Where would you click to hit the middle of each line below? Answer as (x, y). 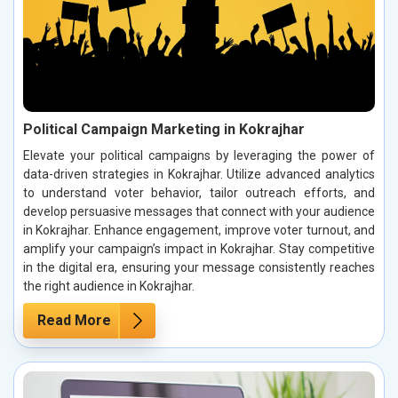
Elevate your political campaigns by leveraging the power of (199, 155)
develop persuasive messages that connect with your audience (199, 211)
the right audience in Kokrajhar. (109, 286)
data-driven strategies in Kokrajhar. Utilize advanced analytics (199, 174)
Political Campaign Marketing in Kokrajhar (164, 129)
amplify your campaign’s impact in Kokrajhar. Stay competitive (199, 248)
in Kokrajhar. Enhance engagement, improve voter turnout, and (199, 230)
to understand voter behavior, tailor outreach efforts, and (199, 192)
